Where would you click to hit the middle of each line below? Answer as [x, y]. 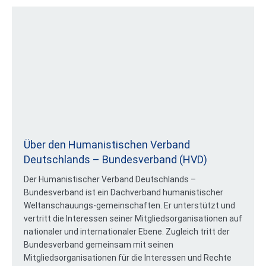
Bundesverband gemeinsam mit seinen [99, 244]
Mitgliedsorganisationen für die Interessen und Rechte [128, 257]
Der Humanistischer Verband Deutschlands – [110, 179]
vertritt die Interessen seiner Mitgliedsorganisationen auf [133, 218]
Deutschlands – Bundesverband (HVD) [115, 159]
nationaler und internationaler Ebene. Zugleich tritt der [127, 231]
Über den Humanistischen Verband [107, 144]
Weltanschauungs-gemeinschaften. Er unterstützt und [129, 205]
